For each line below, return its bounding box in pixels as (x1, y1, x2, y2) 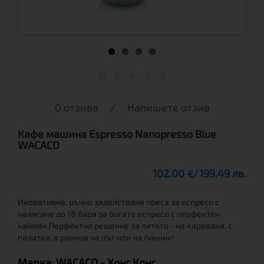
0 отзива (54, 101, 98, 114)
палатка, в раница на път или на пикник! (18, 232, 174, 242)
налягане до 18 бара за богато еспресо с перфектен (18, 209, 220, 219)
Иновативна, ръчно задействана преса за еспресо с (18, 197, 219, 207)
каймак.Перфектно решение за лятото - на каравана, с (18, 220, 232, 230)
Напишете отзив (127, 101, 210, 114)
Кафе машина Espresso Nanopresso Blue (18, 127, 216, 140)
